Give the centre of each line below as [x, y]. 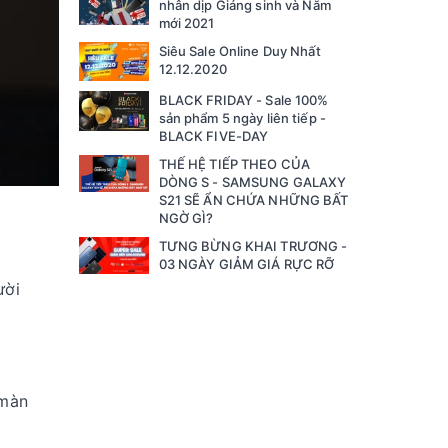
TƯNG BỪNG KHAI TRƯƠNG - [253, 246]
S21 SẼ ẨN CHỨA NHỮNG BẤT [253, 200]
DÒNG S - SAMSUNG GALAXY [252, 182]
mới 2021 [186, 23]
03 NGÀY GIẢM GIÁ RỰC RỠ [248, 264]
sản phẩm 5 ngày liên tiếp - [242, 118]
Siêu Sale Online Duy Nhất [239, 51]
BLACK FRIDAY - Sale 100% [243, 100]
